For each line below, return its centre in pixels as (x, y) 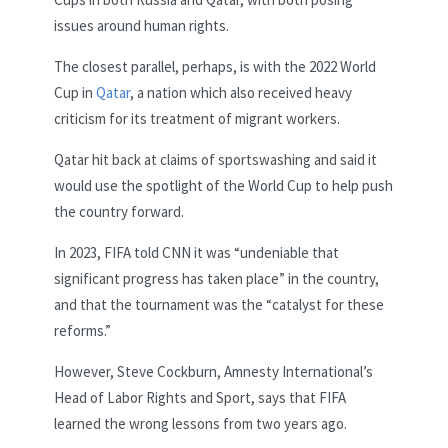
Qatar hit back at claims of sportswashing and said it (215, 159)
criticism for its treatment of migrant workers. (197, 118)
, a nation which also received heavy (241, 92)
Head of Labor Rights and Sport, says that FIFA (200, 397)
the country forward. (119, 211)
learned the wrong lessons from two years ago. (200, 423)
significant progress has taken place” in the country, (216, 278)
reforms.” (82, 330)
